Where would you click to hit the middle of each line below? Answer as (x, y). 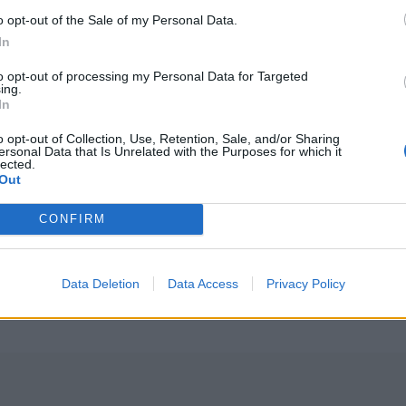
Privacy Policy (305, 283)
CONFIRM (72, 219)
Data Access (203, 283)
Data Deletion (100, 283)
